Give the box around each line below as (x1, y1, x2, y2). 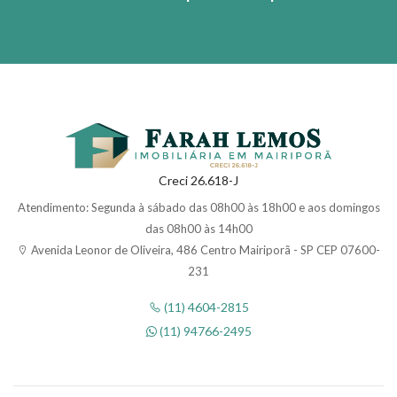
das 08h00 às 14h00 (144, 222, 253, 237)
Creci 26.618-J (159, 173, 238, 189)
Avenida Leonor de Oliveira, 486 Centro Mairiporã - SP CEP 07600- (28, 243, 380, 258)
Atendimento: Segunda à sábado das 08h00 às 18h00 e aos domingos (17, 200, 380, 215)
